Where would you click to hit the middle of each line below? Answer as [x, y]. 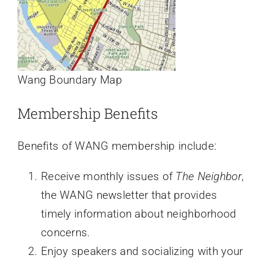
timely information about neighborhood [139, 213]
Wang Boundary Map [70, 80]
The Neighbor [208, 176]
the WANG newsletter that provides [129, 195]
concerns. [65, 232]
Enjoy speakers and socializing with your [142, 251]
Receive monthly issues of [108, 176]
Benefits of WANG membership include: [117, 146]
